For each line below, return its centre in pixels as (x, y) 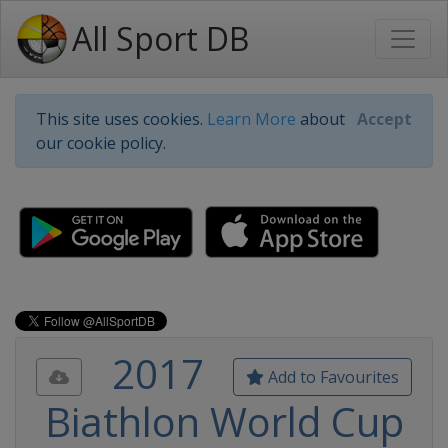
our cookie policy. (101, 143)
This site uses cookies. (121, 119)
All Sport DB (160, 38)
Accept (384, 119)
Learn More (251, 119)
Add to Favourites (331, 377)
